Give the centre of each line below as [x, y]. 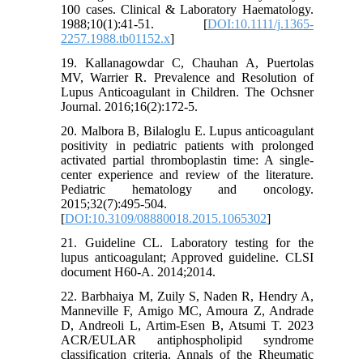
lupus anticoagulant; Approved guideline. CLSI [187, 258]
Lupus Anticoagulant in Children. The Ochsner [187, 92]
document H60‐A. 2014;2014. [139, 272]
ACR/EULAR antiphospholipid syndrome [187, 340]
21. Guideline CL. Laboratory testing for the [187, 243]
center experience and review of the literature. [187, 175]
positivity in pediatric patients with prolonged [187, 146]
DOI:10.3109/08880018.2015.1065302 [166, 219]
